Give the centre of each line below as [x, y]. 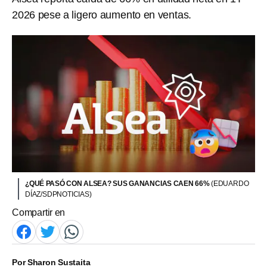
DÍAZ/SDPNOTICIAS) [58, 194]
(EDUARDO [230, 183]
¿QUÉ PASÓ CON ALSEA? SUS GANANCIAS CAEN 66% [118, 183]
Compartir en [39, 212]
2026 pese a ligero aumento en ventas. [102, 15]
